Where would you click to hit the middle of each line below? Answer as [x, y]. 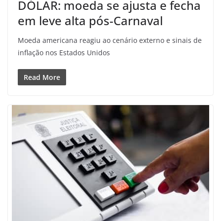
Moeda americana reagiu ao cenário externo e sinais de [110, 40]
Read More [42, 77]
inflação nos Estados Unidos [64, 53]
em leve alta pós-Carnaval [90, 21]
